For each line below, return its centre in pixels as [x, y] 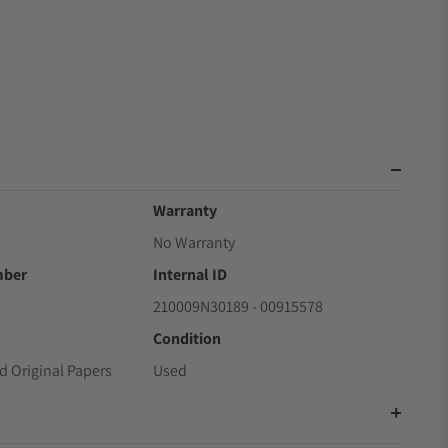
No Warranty [194, 242]
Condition [187, 338]
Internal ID [190, 274]
